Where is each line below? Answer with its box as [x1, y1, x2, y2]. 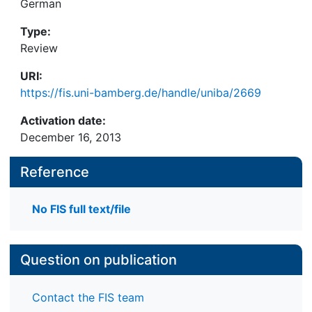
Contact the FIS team [32, 290, 144, 304]
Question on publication [20, 251, 177, 269]
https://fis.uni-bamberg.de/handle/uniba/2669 [20, 86, 261, 100]
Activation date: [20, 114, 106, 127]
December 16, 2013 [20, 130, 121, 144]
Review [20, 41, 58, 55]
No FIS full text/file [32, 202, 131, 217]
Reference [20, 164, 89, 180]
